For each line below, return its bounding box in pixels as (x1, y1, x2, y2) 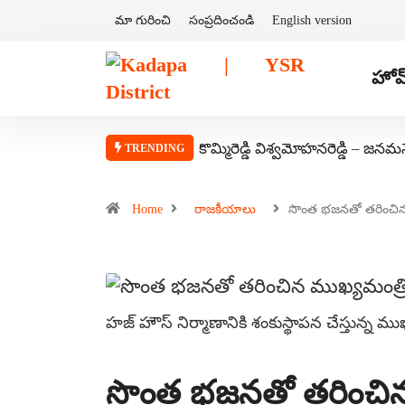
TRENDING (122, 142, 184, 155)
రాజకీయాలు (194, 202, 256, 216)
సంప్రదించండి (189, 14, 254, 27)
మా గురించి (115, 14, 171, 27)
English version (272, 14, 352, 27)
